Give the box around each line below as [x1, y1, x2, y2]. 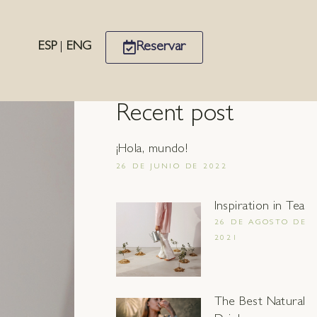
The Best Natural [214, 296, 306, 309]
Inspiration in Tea [214, 201, 305, 214]
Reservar [135, 40, 185, 54]
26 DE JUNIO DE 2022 [115, 162, 228, 171]
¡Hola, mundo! [115, 144, 188, 156]
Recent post [115, 103, 235, 128]
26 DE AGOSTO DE [214, 219, 307, 226]
